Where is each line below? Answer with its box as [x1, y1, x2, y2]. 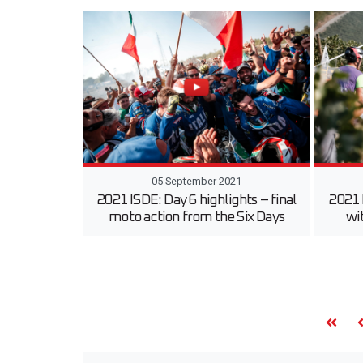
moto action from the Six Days [109, 210, 285, 225]
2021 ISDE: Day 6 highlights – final [97, 193, 297, 208]
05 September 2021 [152, 175, 242, 188]
